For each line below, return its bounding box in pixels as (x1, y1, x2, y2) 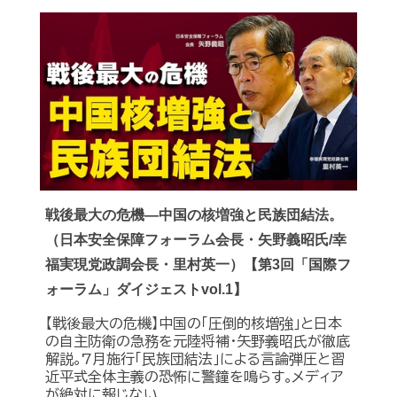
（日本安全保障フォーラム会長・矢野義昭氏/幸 (45, 232, 346, 248)
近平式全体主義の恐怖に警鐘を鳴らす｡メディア (45, 370, 343, 385)
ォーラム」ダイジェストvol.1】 (45, 282, 247, 298)
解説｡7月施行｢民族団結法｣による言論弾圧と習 (45, 352, 345, 367)
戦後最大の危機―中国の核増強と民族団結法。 (45, 207, 343, 223)
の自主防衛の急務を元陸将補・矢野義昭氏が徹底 (45, 334, 350, 349)
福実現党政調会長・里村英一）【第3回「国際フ (45, 257, 351, 273)
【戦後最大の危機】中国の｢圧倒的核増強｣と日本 (45, 316, 342, 331)
